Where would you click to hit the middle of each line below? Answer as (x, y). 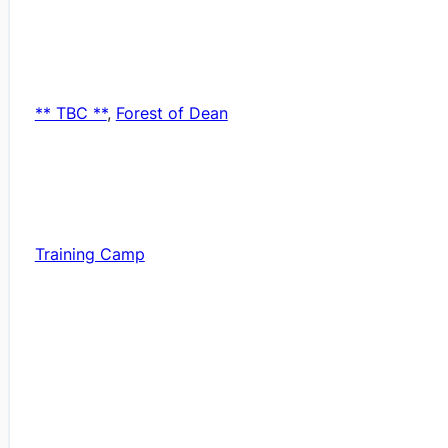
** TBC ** (70, 112)
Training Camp (89, 253)
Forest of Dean (171, 112)
